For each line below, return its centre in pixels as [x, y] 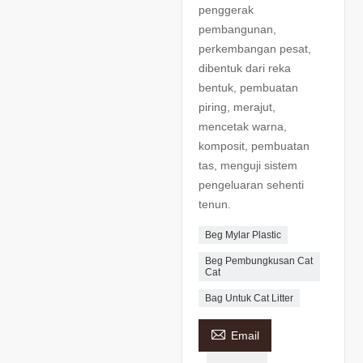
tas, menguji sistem [248, 166]
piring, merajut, [237, 107]
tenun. [215, 205]
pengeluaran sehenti [251, 185]
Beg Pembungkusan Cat [259, 261]
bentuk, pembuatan [248, 88]
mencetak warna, [243, 127]
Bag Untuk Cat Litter [249, 299]
